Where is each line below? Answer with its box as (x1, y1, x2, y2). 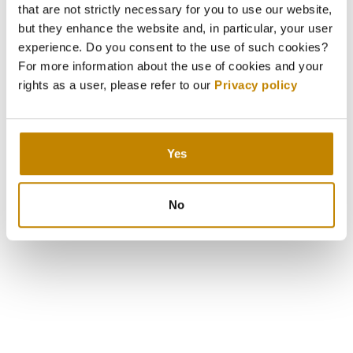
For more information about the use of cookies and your (18, 58, 323, 72)
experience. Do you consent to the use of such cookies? (18, 39, 328, 54)
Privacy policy (214, 77, 297, 91)
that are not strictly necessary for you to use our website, (18, 2, 333, 16)
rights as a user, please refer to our (18, 77, 214, 91)
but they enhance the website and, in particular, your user (18, 20, 333, 35)
